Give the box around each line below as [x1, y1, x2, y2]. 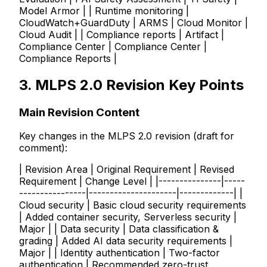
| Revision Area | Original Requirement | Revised [19, 163, 234, 176]
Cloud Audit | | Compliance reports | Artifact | [19, 28, 224, 41]
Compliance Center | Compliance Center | [19, 40, 207, 52]
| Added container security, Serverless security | [19, 211, 237, 223]
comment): [19, 142, 67, 154]
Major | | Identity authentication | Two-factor [19, 247, 220, 259]
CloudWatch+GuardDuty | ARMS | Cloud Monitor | [19, 16, 248, 29]
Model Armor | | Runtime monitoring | [19, 4, 189, 17]
